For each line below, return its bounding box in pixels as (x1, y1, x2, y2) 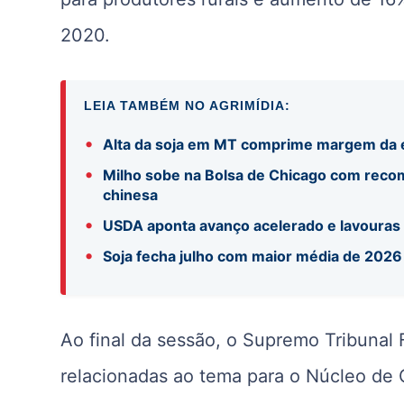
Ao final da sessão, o (60, 328, 243, 351)
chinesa (103, 185, 159, 204)
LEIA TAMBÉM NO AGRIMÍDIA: (84, 97, 291, 113)
